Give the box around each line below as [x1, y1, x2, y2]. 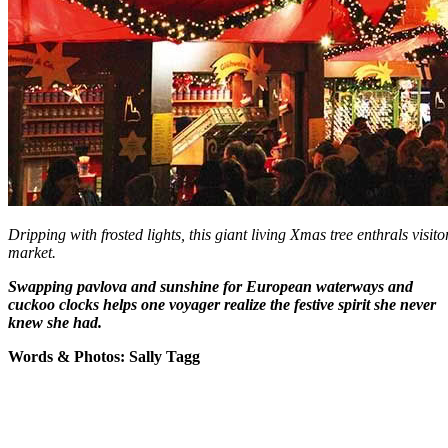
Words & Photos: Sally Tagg [8, 347, 200, 365]
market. [8, 243, 56, 261]
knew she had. [8, 313, 102, 331]
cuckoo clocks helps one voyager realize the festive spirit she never [8, 295, 436, 313]
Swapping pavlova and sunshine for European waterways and [8, 277, 413, 295]
